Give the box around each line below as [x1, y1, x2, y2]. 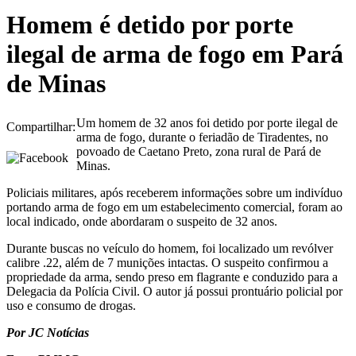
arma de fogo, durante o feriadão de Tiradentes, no [76, 130, 328, 144]
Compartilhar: [6, 119, 75, 133]
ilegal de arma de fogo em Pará [6, 40, 343, 69]
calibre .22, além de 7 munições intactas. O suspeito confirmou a [6, 255, 328, 269]
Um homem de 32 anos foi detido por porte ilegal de [76, 115, 338, 130]
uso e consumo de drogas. [6, 298, 136, 312]
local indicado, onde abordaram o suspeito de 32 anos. [6, 214, 277, 228]
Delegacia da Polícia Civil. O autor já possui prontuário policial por [6, 284, 342, 298]
